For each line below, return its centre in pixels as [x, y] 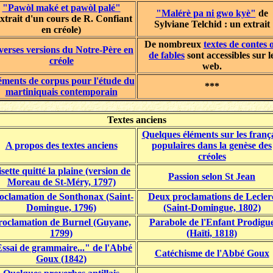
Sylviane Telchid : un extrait [212, 24]
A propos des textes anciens [61, 145]
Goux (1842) [61, 258]
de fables [167, 55]
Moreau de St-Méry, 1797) [61, 182]
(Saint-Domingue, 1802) [212, 207]
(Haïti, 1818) [212, 233]
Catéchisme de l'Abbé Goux [212, 253]
